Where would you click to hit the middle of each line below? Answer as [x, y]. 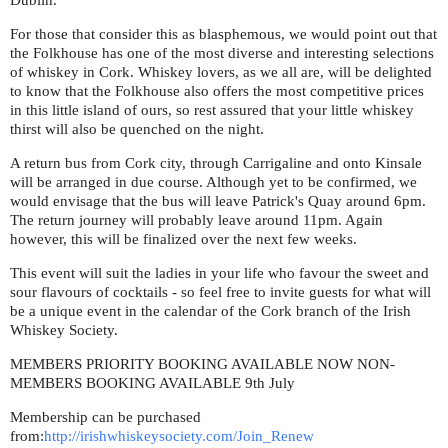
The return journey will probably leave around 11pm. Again [196, 220]
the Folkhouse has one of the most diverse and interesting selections [222, 53]
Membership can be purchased [105, 417]
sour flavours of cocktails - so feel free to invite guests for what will [220, 292]
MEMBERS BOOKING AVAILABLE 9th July [152, 383]
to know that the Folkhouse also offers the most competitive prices [217, 91]
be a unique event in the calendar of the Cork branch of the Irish [210, 311]
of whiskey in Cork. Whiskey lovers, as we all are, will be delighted [221, 72]
